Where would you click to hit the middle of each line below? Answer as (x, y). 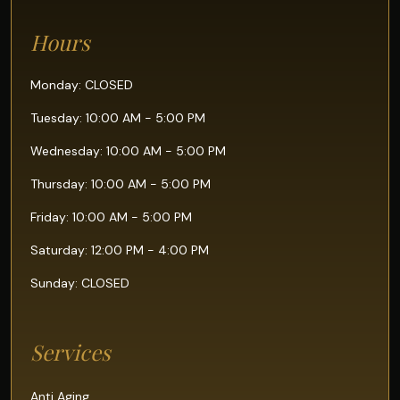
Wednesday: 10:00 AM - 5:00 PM (129, 151)
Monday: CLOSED (82, 85)
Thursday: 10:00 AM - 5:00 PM (121, 184)
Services (71, 352)
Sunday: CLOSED (80, 283)
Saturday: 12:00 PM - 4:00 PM (120, 250)
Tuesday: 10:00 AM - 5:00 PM (118, 118)
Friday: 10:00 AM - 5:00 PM (112, 217)
